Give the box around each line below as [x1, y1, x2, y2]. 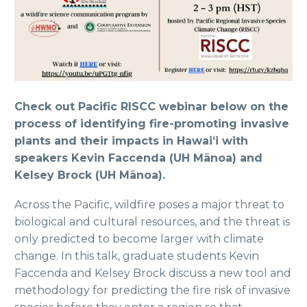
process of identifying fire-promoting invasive [14, 117, 289, 131]
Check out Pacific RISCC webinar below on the [14, 100, 288, 114]
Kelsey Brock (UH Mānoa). [14, 169, 165, 182]
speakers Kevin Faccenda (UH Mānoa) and [14, 151, 262, 165]
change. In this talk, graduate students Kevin [14, 249, 259, 263]
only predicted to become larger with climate [14, 232, 264, 246]
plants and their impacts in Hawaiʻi [14, 134, 219, 148]
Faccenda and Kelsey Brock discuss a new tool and [14, 267, 291, 280]
